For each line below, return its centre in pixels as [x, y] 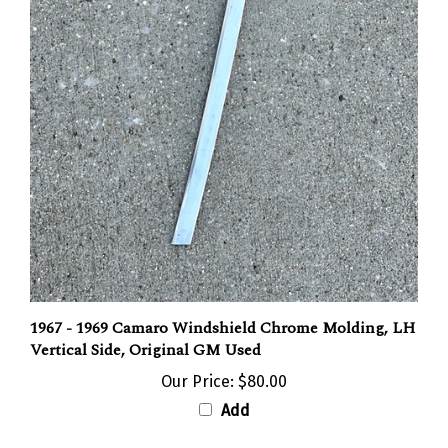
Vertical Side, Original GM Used [145, 334]
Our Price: [197, 366]
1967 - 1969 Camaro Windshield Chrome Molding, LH [222, 312]
